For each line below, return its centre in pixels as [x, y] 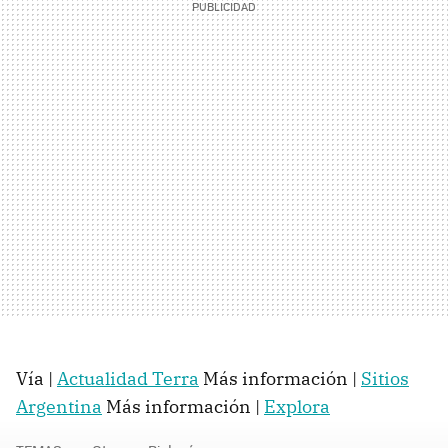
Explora [297, 406]
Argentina [59, 406]
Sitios [385, 378]
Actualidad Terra [128, 378]
